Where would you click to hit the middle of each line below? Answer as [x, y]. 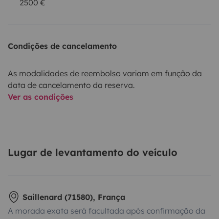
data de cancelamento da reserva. [71, 85]
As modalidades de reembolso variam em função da [105, 74]
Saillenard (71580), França [74, 197]
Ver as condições [41, 97]
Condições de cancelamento [62, 46]
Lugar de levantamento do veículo [93, 153]
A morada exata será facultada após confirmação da [107, 211]
